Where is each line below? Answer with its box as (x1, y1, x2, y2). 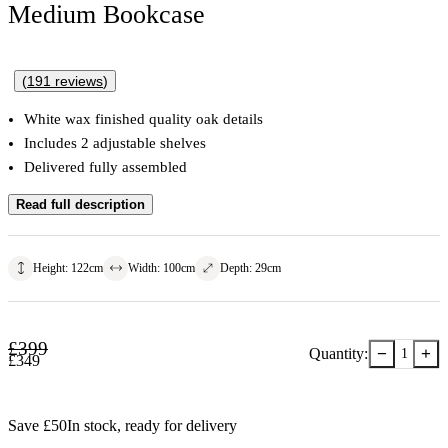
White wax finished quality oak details (24, 110, 263, 127)
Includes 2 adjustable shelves (24, 134, 206, 151)
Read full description (16, 196, 145, 212)
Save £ (8, 416, 51, 434)
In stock (67, 416, 117, 434)
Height (33, 260, 65, 275)
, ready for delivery (117, 416, 237, 434)
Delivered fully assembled (24, 158, 187, 175)
